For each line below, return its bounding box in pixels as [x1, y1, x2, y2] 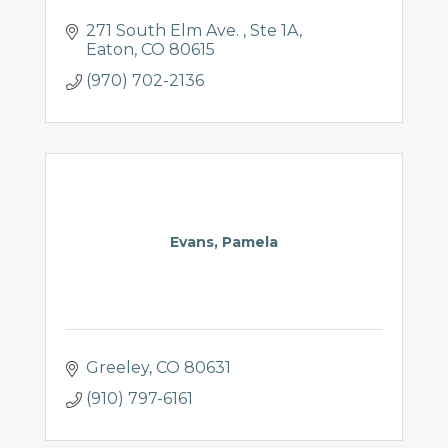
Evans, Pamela [170, 233, 278, 251]
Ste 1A [250, 21, 299, 40]
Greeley [86, 358, 149, 377]
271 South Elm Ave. [86, 21, 243, 40]
